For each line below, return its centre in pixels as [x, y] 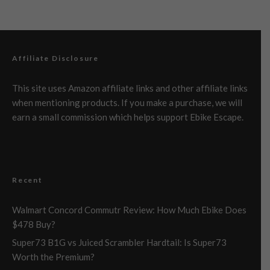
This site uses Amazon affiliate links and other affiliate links [130, 88]
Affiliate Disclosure [55, 58]
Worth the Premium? [53, 256]
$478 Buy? [34, 224]
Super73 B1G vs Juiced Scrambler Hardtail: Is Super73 [119, 242]
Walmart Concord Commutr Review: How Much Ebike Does [129, 209]
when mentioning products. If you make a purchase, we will [127, 102]
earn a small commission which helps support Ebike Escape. [128, 117]
